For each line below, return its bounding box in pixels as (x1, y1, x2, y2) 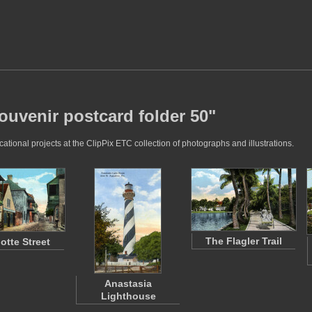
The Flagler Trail (205, 235, 282, 247)
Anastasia (104, 278, 152, 289)
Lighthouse (100, 290, 156, 302)
